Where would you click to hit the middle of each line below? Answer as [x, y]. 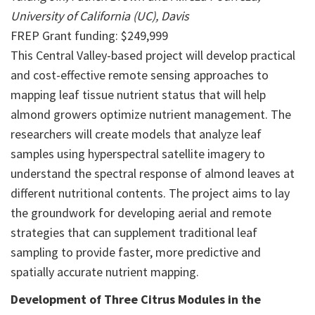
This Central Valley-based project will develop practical [153, 56]
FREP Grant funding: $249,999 [89, 36]
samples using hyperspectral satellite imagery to [138, 154]
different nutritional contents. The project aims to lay [150, 193]
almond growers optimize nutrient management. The [151, 115]
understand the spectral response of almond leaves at [153, 174]
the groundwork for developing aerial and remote [141, 213]
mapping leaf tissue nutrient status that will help [138, 95]
